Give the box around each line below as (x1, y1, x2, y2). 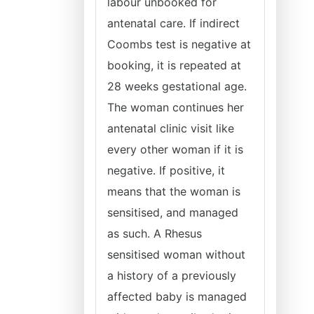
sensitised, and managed (107, 205, 238, 219)
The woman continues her (107, 100, 244, 114)
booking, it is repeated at (107, 58, 241, 72)
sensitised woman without (107, 247, 245, 261)
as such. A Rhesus (107, 226, 202, 240)
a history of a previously (107, 268, 236, 282)
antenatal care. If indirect (107, 16, 240, 30)
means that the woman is (107, 184, 240, 198)
